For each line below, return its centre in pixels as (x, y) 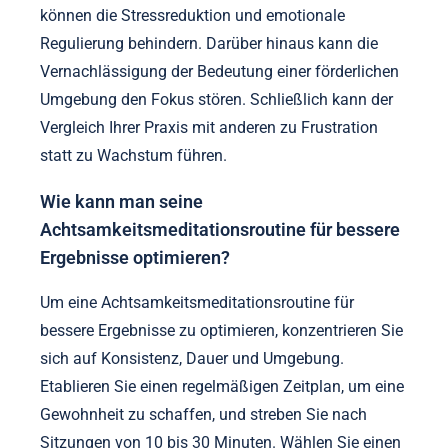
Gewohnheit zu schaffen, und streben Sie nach (203, 415)
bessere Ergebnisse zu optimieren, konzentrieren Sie (221, 331)
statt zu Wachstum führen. (133, 156)
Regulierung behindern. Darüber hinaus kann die (209, 44)
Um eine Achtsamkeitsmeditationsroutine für (197, 303)
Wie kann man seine (121, 201)
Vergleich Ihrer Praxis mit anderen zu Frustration (209, 128)
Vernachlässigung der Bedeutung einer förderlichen (219, 72)
